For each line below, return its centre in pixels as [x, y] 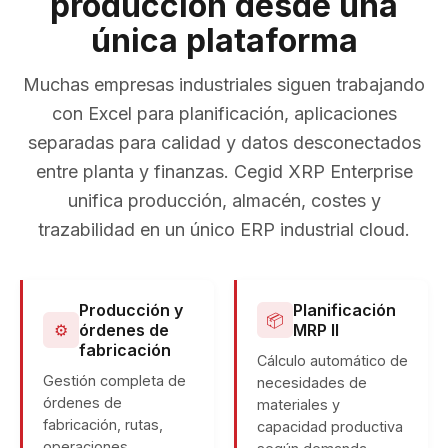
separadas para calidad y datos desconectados [224, 142]
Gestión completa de [114, 380]
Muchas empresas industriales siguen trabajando [224, 84]
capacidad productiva [330, 426]
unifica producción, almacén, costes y [224, 200]
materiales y [298, 404]
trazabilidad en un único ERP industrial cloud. [224, 229]
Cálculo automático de [332, 360]
